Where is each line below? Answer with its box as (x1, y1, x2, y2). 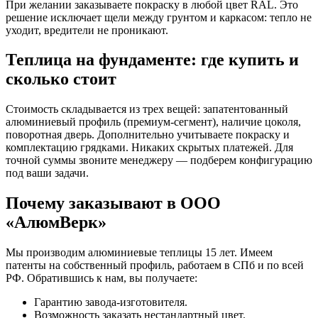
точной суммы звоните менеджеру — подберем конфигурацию (6, 154, 312, 167)
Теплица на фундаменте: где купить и (6, 50, 299, 70)
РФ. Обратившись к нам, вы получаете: (6, 272, 197, 285)
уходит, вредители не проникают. (6, 23, 168, 36)
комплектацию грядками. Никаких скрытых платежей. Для (6, 141, 293, 154)
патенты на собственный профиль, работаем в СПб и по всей (6, 259, 304, 272)
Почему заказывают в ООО (6, 194, 221, 213)
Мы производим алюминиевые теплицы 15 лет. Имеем (6, 246, 273, 259)
